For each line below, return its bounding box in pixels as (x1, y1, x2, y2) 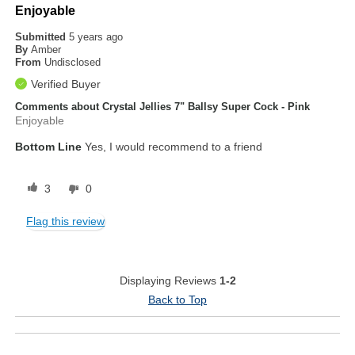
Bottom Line (15, 139, 82, 153)
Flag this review (26, 214, 105, 227)
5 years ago (69, 30, 124, 43)
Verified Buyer (31, 77, 101, 90)
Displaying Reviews (119, 273, 219, 287)
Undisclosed (44, 55, 101, 68)
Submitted (15, 30, 70, 43)
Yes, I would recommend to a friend (82, 139, 263, 153)
